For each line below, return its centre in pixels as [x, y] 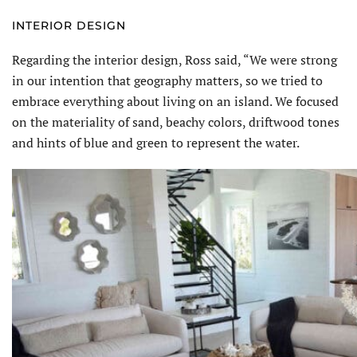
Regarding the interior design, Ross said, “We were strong [175, 59]
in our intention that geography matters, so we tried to [167, 80]
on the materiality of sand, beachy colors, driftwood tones [176, 122]
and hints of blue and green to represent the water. [156, 142]
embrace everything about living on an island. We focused [175, 101]
